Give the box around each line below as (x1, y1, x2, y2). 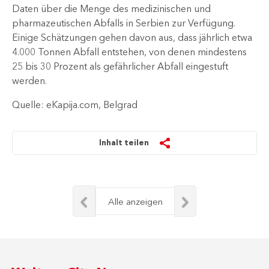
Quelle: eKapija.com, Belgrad (12, 98, 138, 110)
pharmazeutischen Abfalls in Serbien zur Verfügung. (12, 17, 235, 29)
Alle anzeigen (108, 196, 163, 207)
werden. (12, 74, 47, 86)
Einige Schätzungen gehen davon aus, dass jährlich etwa (12, 31, 252, 43)
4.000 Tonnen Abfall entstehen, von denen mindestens (12, 46, 247, 58)
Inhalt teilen (99, 138, 150, 147)
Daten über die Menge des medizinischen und (12, 2, 211, 14)
